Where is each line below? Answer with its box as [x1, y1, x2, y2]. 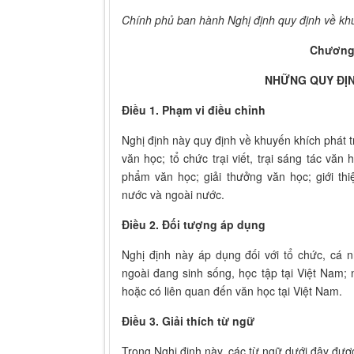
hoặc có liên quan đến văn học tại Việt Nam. [122, 283, 342, 299]
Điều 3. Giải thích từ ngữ [122, 313, 254, 330]
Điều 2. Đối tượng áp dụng [122, 217, 265, 233]
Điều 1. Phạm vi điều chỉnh [122, 102, 265, 119]
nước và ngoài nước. [122, 186, 224, 203]
